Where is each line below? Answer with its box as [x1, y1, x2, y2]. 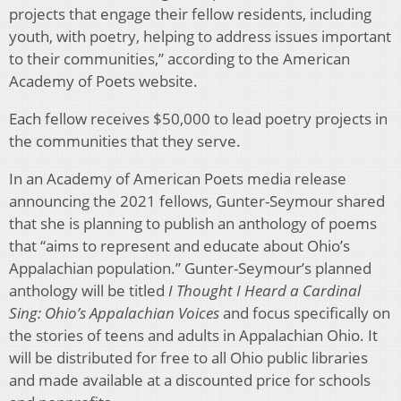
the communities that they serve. [9, 131, 241, 152]
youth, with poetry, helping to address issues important [9, 26, 391, 47]
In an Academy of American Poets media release [9, 168, 346, 190]
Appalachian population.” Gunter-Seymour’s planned [9, 258, 371, 279]
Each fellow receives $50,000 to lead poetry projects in [9, 108, 388, 130]
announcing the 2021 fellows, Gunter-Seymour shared [9, 191, 385, 212]
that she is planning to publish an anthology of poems [9, 213, 377, 235]
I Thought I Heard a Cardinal [168, 280, 361, 302]
